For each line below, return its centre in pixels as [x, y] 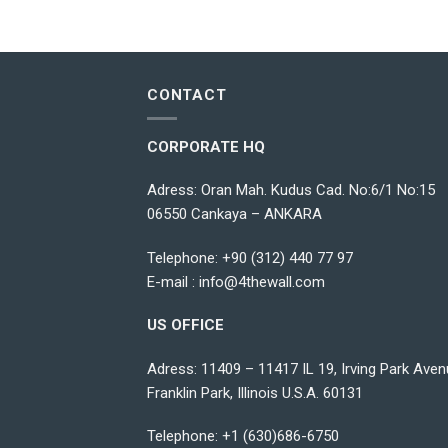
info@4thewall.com [262, 281]
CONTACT [187, 94]
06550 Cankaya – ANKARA [234, 214]
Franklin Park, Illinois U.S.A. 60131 [255, 392]
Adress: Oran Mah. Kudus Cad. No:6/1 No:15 [293, 190]
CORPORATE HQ [206, 146]
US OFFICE [185, 325]
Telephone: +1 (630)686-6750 [243, 436]
